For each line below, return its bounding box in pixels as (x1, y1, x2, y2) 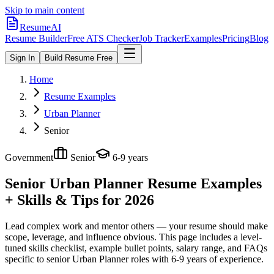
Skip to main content (5, 5, 84, 15)
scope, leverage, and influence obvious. (5, 231, 157, 242)
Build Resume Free (45, 53, 113, 62)
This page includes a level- (157, 231, 262, 242)
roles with (128, 253, 169, 264)
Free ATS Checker (67, 33, 139, 43)
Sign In (10, 53, 35, 62)
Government (5, 152, 53, 163)
